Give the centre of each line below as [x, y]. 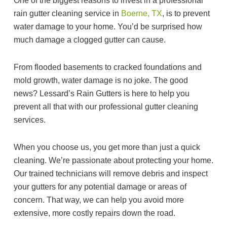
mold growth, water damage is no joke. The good [101, 81]
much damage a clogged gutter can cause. [91, 40]
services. [30, 120]
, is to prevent [186, 14]
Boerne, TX [142, 14]
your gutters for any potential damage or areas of [100, 187]
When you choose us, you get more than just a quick [107, 147]
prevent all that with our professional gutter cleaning [106, 107]
